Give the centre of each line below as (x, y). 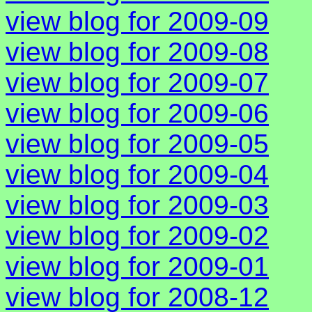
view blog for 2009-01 (137, 267)
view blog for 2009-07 (137, 83)
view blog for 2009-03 (137, 205)
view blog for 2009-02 (137, 236)
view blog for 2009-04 (137, 175)
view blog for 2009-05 (137, 144)
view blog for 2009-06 (137, 114)
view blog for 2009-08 (137, 52)
